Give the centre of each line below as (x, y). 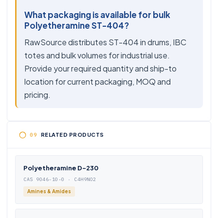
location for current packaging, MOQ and (98, 82)
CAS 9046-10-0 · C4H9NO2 (60, 179)
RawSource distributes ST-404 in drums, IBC (105, 42)
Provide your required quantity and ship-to (100, 68)
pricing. (37, 95)
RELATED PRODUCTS (72, 135)
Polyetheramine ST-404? (77, 25)
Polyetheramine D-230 (61, 168)
